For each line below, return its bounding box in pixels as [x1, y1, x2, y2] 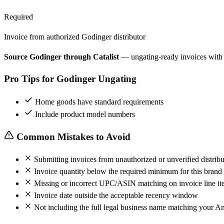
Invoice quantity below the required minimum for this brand [34, 166, 222, 175]
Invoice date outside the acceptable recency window [34, 190, 198, 199]
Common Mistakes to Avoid [16, 131, 130, 142]
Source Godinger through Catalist [4, 52, 119, 61]
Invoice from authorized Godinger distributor [4, 32, 145, 41]
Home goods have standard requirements [35, 97, 163, 106]
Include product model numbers [35, 110, 135, 119]
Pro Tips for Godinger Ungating [4, 73, 136, 84]
